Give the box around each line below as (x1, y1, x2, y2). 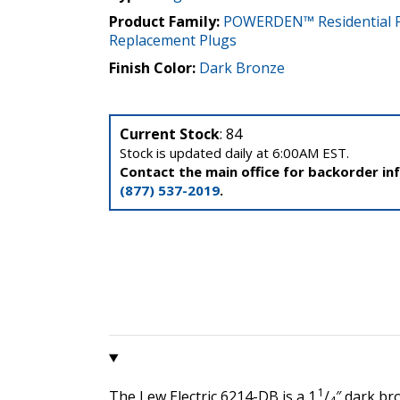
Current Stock (120, 123, 220, 144)
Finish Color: (109, 57, 196, 78)
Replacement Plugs (109, 29, 237, 50)
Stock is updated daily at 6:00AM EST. (120, 143, 349, 162)
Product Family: (109, 11, 223, 31)
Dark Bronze (199, 57, 285, 78)
